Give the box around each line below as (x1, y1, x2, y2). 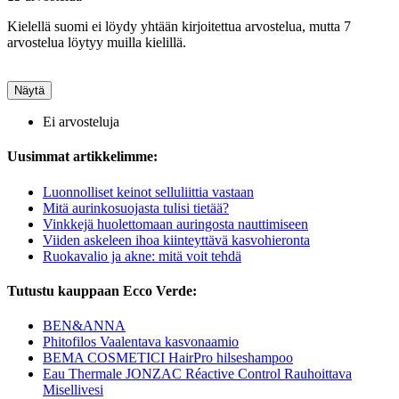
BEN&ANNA (43, 318, 126, 334)
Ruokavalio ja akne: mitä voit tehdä (43, 248, 241, 264)
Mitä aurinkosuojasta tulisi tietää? (43, 199, 229, 216)
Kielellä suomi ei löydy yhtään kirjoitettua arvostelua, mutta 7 (7, 19, 351, 34)
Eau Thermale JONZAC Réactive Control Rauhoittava (43, 366, 352, 382)
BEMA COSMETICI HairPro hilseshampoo (43, 350, 293, 366)
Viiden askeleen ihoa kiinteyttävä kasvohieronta (43, 232, 310, 248)
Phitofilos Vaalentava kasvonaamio (43, 334, 239, 350)
